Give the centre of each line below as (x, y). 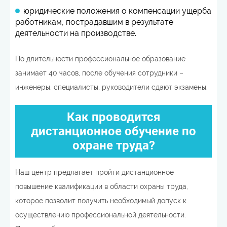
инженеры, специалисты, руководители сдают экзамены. (111, 87)
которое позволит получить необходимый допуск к (101, 200)
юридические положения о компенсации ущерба (117, 11)
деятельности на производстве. (76, 33)
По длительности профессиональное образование (100, 59)
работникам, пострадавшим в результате (94, 22)
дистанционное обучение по (113, 131)
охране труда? (113, 145)
